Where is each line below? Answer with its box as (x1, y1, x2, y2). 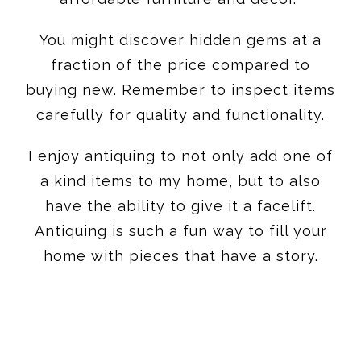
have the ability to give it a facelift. (45, 197, 316, 214)
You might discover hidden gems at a (39, 31, 322, 48)
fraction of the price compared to (51, 56, 310, 73)
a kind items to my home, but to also (40, 172, 321, 189)
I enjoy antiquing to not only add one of (28, 147, 333, 164)
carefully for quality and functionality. (36, 106, 325, 123)
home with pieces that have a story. (43, 247, 318, 264)
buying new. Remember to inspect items (26, 81, 335, 98)
